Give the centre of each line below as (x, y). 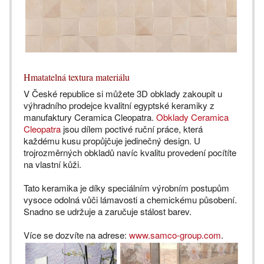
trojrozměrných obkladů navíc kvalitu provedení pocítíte (130, 153)
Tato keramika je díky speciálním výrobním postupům (126, 188)
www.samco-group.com (175, 235)
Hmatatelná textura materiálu (77, 77)
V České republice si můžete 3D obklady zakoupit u (123, 94)
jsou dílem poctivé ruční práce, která (132, 129)
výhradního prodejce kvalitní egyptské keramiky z (119, 105)
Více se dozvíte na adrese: (76, 235)
